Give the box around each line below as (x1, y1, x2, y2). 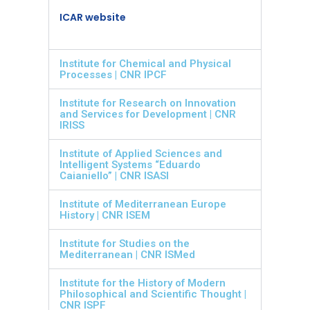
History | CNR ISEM (60, 208, 150, 221)
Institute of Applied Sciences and (60, 147, 222, 160)
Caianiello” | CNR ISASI (60, 169, 169, 182)
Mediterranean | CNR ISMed (60, 248, 195, 261)
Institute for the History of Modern (60, 276, 226, 289)
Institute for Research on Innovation (60, 96, 236, 109)
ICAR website (60, 10, 126, 24)
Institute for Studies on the (60, 237, 190, 250)
